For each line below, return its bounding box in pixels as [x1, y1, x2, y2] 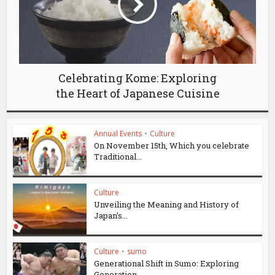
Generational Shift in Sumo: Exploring [94, 257, 239, 269]
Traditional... [94, 151, 142, 163]
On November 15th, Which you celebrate [94, 140, 250, 152]
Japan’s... [94, 210, 128, 222]
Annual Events [94, 128, 142, 139]
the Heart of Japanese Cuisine [55, 86, 220, 101]
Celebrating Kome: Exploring [58, 71, 217, 86]
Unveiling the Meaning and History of [94, 199, 239, 211]
